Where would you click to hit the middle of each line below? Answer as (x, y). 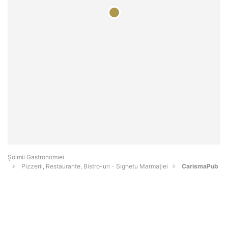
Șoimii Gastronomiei (36, 157)
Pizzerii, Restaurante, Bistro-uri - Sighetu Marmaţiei (95, 166)
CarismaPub (200, 166)
